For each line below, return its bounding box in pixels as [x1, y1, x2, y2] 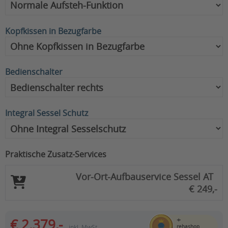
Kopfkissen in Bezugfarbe [5, 25, 101, 37]
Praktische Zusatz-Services [5, 148, 106, 160]
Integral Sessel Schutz [5, 107, 88, 119]
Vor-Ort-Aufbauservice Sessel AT [76, 170, 213, 183]
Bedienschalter [5, 66, 63, 78]
